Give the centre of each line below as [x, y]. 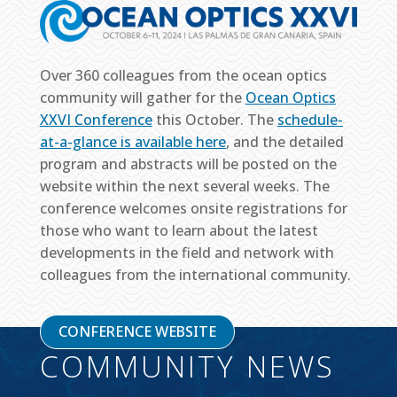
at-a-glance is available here [132, 142]
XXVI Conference [96, 120]
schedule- [310, 120]
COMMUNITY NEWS [187, 367]
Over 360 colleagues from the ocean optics [183, 76]
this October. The [214, 120]
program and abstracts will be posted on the [188, 164]
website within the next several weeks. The [184, 187]
